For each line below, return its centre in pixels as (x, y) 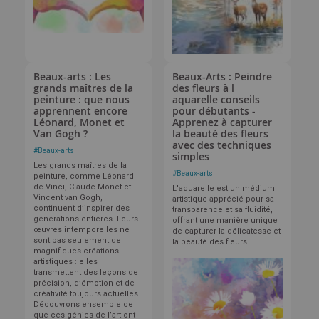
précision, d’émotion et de (84, 283)
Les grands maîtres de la (80, 166)
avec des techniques (221, 145)
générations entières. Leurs (86, 219)
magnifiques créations (76, 251)
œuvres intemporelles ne (82, 230)
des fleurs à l (203, 88)
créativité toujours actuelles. (87, 294)
